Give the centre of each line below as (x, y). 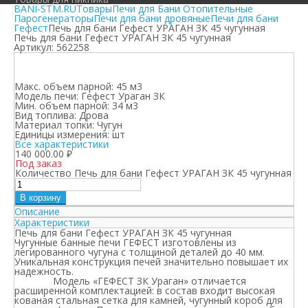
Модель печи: (46, 96)
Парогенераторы (54, 18)
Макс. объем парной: (64, 86)
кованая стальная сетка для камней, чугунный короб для (148, 300)
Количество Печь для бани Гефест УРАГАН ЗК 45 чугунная (153, 173)
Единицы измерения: (62, 134)
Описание (37, 211)
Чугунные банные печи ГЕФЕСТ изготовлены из (125, 242)
